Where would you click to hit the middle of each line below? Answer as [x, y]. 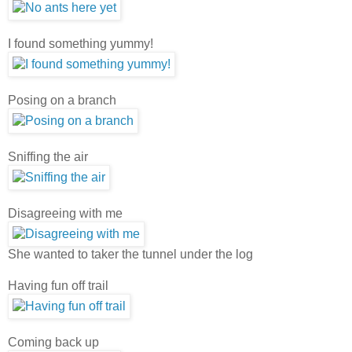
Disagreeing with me [65, 213]
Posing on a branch [62, 100]
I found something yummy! [81, 43]
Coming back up [53, 342]
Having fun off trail [58, 285]
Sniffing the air [48, 156]
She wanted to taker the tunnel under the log [130, 254]
